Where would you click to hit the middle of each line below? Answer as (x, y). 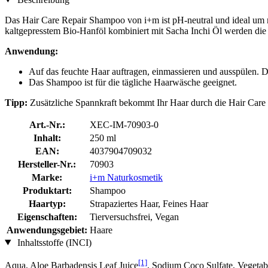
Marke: (47, 177)
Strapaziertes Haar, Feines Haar (149, 203)
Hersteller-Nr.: (47, 164)
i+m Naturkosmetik (126, 177)
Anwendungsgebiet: (47, 230)
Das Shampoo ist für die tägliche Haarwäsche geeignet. (133, 82)
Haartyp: (47, 203)
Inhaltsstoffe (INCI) (53, 242)
